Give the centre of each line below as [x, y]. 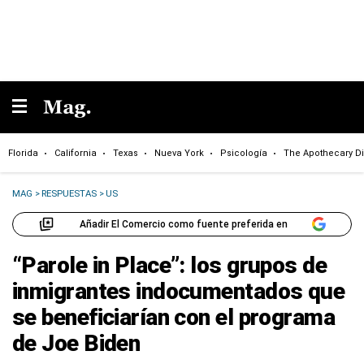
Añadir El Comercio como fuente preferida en [183, 224]
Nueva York [179, 153]
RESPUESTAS [69, 193]
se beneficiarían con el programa [174, 317]
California [76, 153]
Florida [23, 153]
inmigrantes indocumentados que [179, 291]
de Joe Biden [76, 343]
